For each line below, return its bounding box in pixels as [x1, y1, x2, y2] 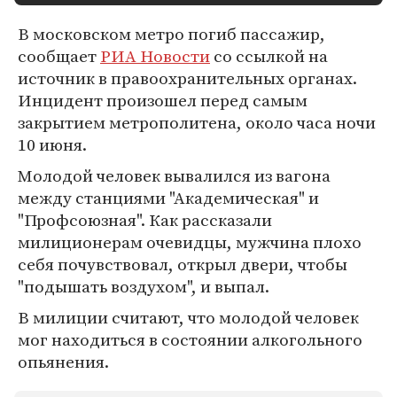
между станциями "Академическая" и [18, 186, 319, 209]
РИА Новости [100, 44, 210, 67]
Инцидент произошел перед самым [18, 89, 307, 112]
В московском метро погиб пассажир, [18, 22, 325, 45]
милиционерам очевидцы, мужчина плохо [18, 230, 362, 253]
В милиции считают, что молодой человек [18, 306, 359, 329]
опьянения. [18, 350, 109, 373]
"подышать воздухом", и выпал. [18, 275, 269, 298]
